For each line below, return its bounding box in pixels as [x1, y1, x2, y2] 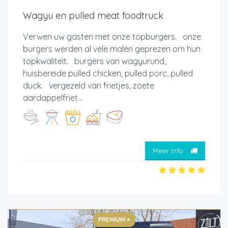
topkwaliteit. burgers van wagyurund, [23, 56, 166, 67]
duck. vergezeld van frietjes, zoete [23, 80, 154, 91]
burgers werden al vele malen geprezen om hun [23, 44, 201, 54]
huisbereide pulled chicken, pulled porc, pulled [23, 68, 193, 79]
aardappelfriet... [23, 93, 82, 103]
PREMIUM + [98, 216, 130, 224]
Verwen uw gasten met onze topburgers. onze [23, 32, 201, 42]
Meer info [153, 146, 185, 155]
